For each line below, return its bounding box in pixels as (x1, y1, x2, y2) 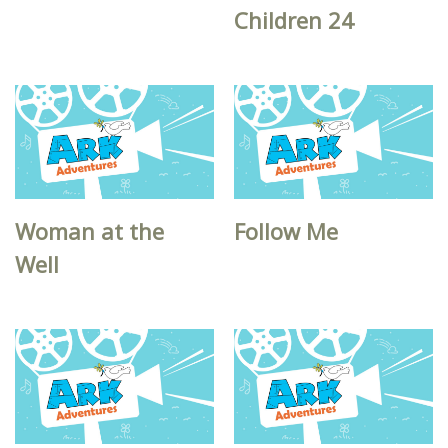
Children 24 (234, 4, 355, 35)
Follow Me (234, 216, 339, 247)
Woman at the (15, 216, 164, 247)
